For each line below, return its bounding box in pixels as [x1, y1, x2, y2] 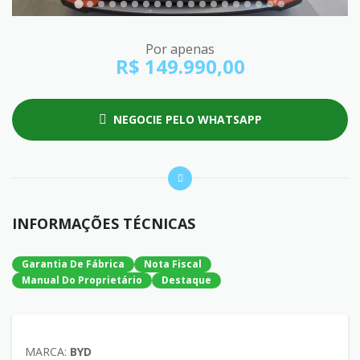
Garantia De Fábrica [22, 256, 125, 271]
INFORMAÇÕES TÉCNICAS [12, 213, 195, 233]
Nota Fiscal [144, 256, 202, 271]
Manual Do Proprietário [22, 272, 142, 287]
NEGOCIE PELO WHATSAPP [112, 111, 262, 127]
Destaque [162, 272, 211, 287]
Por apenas [145, 39, 215, 58]
